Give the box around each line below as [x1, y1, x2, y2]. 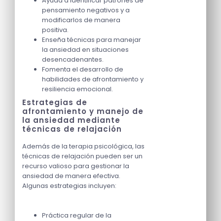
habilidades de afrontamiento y [42, 74, 144, 84]
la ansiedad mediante [22, 115, 120, 126]
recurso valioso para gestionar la [22, 161, 129, 171]
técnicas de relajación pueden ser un [22, 151, 143, 161]
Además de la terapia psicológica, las [22, 142, 145, 151]
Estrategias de [22, 97, 87, 108]
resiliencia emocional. [42, 84, 113, 94]
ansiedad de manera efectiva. [22, 171, 120, 181]
